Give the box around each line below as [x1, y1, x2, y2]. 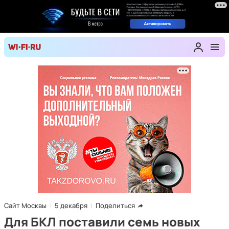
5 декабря [55, 201, 87, 210]
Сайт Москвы [4, 201, 47, 210]
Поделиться [96, 201, 135, 210]
